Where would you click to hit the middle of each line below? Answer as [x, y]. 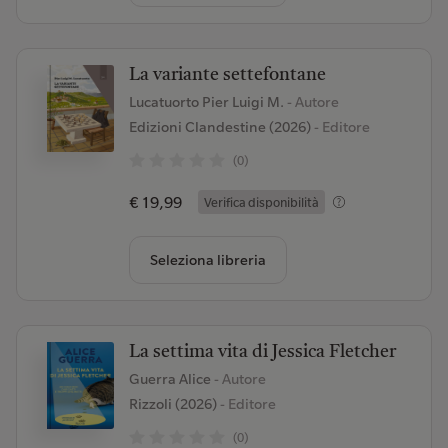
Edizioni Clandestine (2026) [219, 127]
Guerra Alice [171, 379]
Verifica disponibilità [261, 202]
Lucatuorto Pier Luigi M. [207, 102]
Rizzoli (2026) [172, 404]
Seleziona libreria [207, 260]
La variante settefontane [227, 75]
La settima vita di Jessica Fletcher [262, 352]
